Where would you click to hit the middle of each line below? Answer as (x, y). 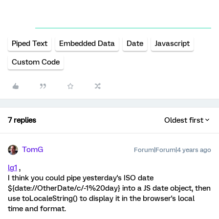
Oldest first (184, 120)
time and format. (37, 209)
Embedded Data (87, 44)
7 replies (22, 120)
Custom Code (36, 62)
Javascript (172, 44)
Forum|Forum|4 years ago (173, 150)
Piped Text (30, 44)
